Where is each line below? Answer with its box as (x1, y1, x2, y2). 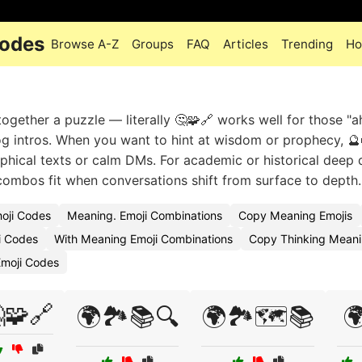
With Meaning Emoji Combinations (54, 232, 233, 246)
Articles (223, 36, 268, 52)
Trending (281, 36, 333, 52)
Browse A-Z (51, 36, 119, 52)
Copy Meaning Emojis (238, 208, 352, 222)
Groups (132, 36, 174, 52)
